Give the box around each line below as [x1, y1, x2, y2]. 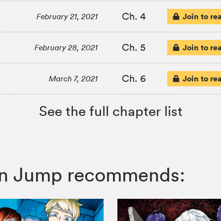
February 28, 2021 [35, 43, 98, 53]
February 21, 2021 [37, 12, 98, 22]
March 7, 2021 [49, 74, 98, 84]
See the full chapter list [38, 103, 183, 120]
